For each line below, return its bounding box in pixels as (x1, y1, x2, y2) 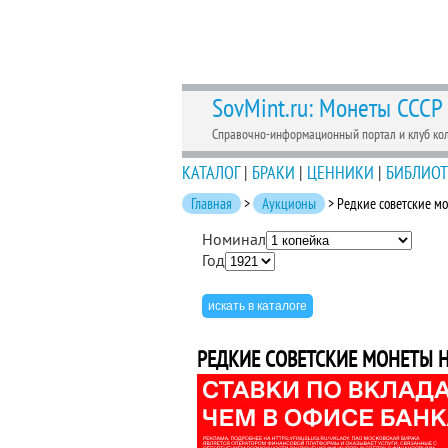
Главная (191, 194, 232, 213)
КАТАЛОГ (182, 161, 240, 184)
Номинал (202, 229, 266, 249)
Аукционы (262, 194, 316, 213)
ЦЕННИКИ (307, 161, 374, 184)
